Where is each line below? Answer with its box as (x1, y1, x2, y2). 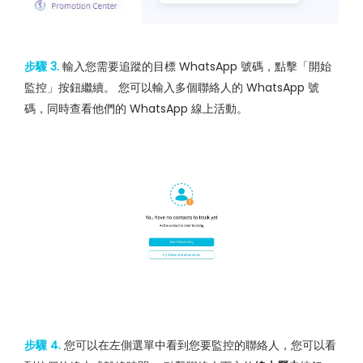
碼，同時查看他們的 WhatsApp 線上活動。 (24, 100, 248, 117)
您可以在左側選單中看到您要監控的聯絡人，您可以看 (61, 337, 336, 354)
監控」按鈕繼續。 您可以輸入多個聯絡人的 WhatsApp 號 (24, 79, 319, 96)
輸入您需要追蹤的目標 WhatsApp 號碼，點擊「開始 (59, 58, 331, 75)
